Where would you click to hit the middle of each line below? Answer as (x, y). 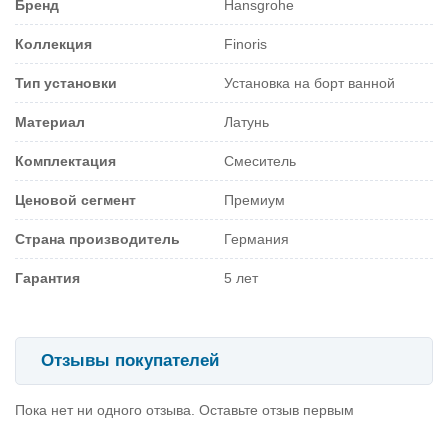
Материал (50, 121)
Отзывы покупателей (130, 360)
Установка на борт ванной (309, 82)
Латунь (246, 121)
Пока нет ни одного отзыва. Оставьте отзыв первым (184, 410)
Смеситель (260, 160)
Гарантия (47, 277)
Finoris (245, 43)
